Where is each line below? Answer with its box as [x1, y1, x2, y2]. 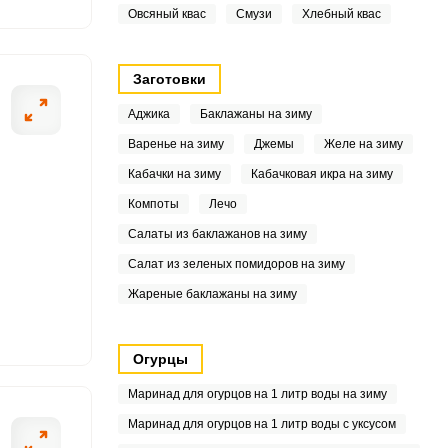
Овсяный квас [127, 7, 206, 21]
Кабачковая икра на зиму [250, 167, 393, 181]
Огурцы [132, 351, 188, 367]
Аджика [127, 107, 170, 121]
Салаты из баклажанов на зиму [127, 227, 307, 241]
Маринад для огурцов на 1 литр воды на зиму [127, 387, 387, 401]
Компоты [127, 197, 179, 211]
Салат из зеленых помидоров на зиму [127, 257, 345, 271]
